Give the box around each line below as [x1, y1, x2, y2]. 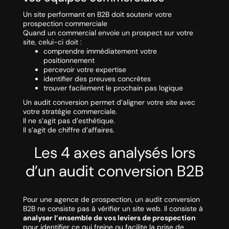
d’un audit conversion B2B [25, 161, 204, 181]
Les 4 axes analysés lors [34, 143, 195, 163]
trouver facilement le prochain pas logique [43, 83, 183, 93]
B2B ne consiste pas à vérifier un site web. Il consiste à [22, 204, 203, 214]
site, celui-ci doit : [22, 37, 82, 47]
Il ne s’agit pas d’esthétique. [22, 116, 115, 126]
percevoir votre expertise [43, 65, 126, 75]
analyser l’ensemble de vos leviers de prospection [22, 213, 196, 223]
